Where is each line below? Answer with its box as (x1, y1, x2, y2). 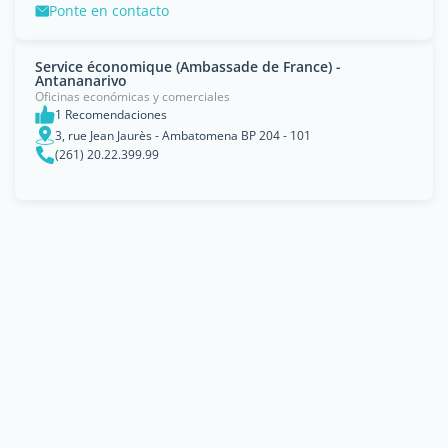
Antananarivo (35, 71, 127, 90)
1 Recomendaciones (55, 106, 167, 123)
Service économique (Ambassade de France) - (35, 57, 341, 76)
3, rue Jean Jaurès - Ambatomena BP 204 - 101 (55, 126, 311, 144)
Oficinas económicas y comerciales (35, 88, 230, 105)
